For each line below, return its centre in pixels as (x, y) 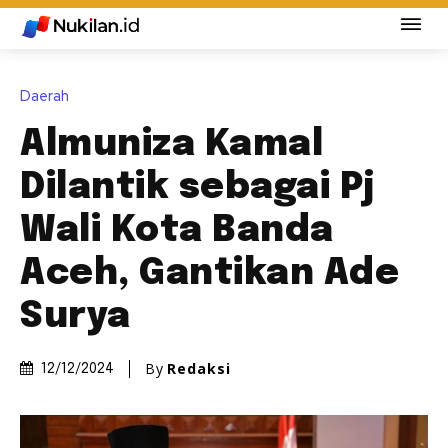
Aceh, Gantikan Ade (209, 274)
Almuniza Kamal (171, 145)
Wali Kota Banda (177, 231)
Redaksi (199, 369)
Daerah (44, 96)
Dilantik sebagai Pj (197, 188)
